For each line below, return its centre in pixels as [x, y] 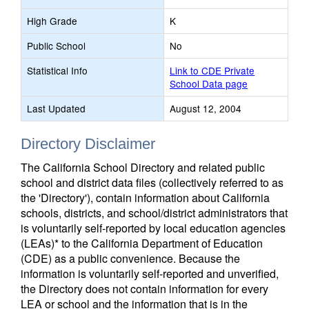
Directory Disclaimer [88, 144]
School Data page [209, 83]
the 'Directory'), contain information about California [145, 198]
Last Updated [56, 108]
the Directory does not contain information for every [144, 289]
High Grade [52, 21]
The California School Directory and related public [143, 167]
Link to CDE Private [212, 70]
